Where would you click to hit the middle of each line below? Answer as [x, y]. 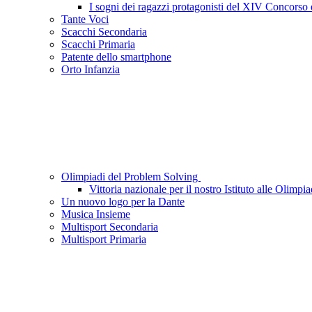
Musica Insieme [96, 214]
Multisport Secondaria [110, 227]
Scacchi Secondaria [104, 32]
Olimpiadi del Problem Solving [131, 177]
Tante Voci [85, 19]
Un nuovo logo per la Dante [123, 202]
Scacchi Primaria [98, 45]
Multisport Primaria [104, 240]
